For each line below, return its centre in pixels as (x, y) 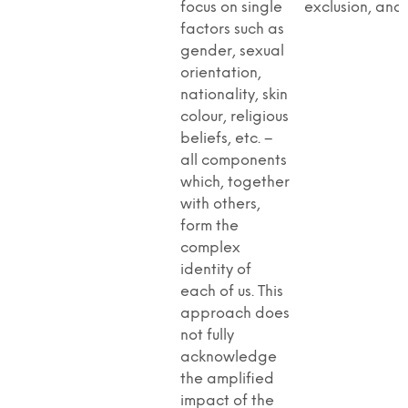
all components (234, 160)
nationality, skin (234, 95)
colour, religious (235, 117)
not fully (207, 335)
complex (210, 248)
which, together (235, 182)
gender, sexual (232, 51)
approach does (235, 313)
